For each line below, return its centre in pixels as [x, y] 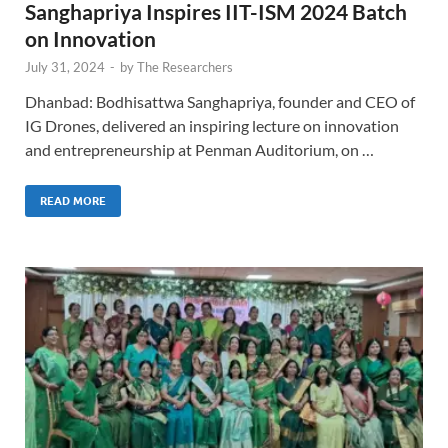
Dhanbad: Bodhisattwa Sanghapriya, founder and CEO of [220, 102]
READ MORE [73, 201]
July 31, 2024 [65, 67]
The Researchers [185, 67]
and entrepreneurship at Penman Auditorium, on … [199, 150]
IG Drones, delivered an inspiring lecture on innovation [212, 126]
